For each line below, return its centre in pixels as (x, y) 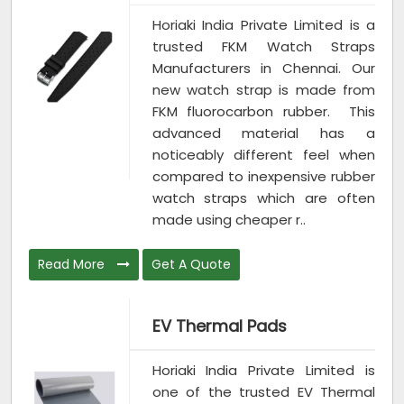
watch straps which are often (263, 198)
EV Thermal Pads (219, 326)
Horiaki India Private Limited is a (263, 25)
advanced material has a (263, 133)
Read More (73, 265)
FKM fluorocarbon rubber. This (263, 112)
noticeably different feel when (263, 155)
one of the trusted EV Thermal (263, 391)
